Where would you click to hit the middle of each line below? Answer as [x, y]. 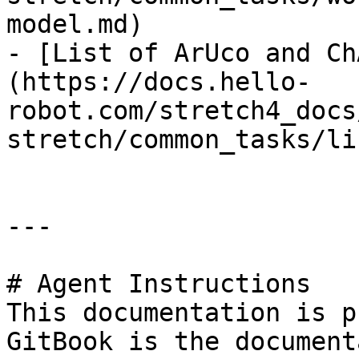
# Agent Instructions [159, 284]
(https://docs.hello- [159, 82]
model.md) [75, 24]
